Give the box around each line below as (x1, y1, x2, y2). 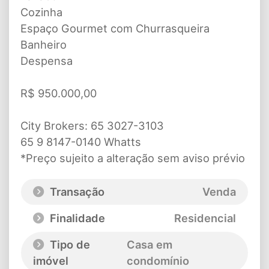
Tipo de (47, 237, 90, 251)
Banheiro (20, 37, 67, 51)
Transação (47, 184, 104, 198)
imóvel (33, 253, 68, 267)
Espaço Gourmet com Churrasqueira (20, 21, 210, 35)
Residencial (174, 211, 236, 225)
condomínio (127, 253, 190, 267)
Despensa (20, 53, 73, 67)
